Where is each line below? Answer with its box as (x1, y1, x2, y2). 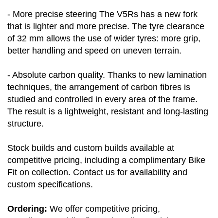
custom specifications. (7, 180, 93, 190)
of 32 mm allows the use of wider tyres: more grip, (7, 34, 200, 44)
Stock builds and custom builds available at (7, 143, 174, 153)
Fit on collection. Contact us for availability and (7, 167, 187, 178)
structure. (7, 119, 44, 129)
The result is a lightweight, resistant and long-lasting (7, 107, 208, 117)
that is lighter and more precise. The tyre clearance (7, 21, 204, 32)
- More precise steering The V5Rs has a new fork (7, 9, 198, 19)
